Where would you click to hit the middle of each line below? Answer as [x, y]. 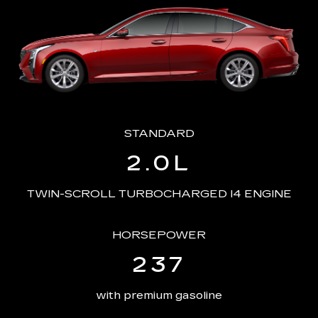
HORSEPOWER [159, 235]
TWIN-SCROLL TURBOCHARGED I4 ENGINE [159, 194]
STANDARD [159, 133]
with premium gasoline [159, 295]
